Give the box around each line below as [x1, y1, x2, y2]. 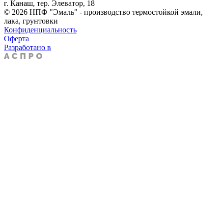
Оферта [4, 34, 29, 43]
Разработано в [4, 43, 51, 52]
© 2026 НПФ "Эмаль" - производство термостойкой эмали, [4, 7, 203, 16]
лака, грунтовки [4, 16, 58, 25]
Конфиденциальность [4, 25, 77, 34]
